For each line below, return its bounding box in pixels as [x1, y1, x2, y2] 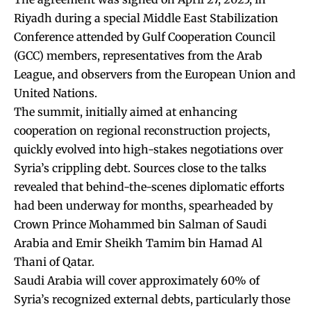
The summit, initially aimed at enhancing [14, 104, 237, 119]
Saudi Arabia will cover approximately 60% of [14, 273, 260, 287]
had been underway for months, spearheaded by [14, 198, 273, 212]
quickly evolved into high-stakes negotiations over [14, 142, 283, 156]
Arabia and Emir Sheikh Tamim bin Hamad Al [14, 235, 262, 250]
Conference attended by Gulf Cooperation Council [14, 29, 276, 44]
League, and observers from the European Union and [14, 67, 296, 81]
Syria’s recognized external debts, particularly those [14, 292, 290, 306]
